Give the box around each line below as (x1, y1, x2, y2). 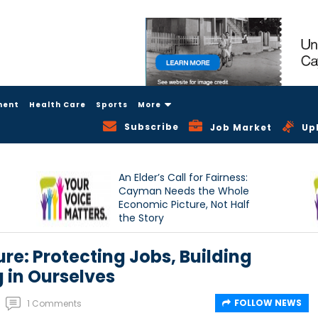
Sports (96, 99, 128, 110)
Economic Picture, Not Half (119, 197, 251, 212)
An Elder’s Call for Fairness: (119, 170, 248, 185)
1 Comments (27, 297, 82, 310)
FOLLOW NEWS (234, 297, 302, 309)
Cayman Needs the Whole (119, 184, 250, 199)
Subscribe (124, 120, 180, 133)
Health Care (29, 99, 86, 110)
